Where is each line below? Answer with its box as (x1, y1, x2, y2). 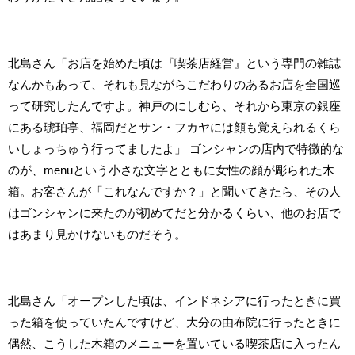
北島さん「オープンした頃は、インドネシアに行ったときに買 (8, 295, 341, 307)
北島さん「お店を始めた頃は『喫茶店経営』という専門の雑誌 (8, 57, 341, 70)
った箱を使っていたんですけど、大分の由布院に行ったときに (8, 316, 341, 329)
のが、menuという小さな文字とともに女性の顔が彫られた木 (8, 164, 334, 177)
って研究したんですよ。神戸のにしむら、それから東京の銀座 (8, 100, 341, 113)
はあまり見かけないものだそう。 (8, 228, 186, 241)
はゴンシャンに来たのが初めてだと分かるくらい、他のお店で (8, 207, 341, 219)
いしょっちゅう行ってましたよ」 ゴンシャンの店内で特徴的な (8, 143, 344, 155)
